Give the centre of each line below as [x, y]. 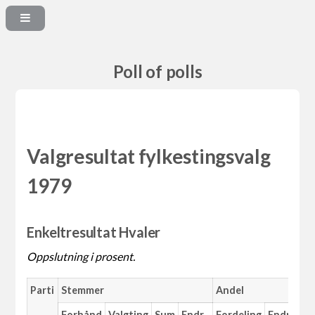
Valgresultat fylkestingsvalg [149, 156]
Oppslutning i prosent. [81, 257]
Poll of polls [157, 71]
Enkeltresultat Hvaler [94, 232]
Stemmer [83, 290]
